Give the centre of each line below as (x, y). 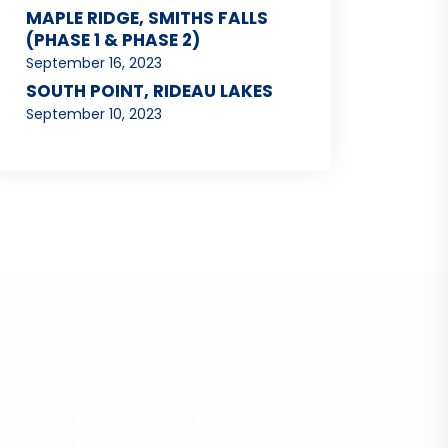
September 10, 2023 (94, 114)
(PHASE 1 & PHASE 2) (113, 40)
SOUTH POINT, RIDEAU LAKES (149, 91)
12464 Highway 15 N (151, 424)
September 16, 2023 (94, 63)
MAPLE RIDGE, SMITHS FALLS (147, 18)
